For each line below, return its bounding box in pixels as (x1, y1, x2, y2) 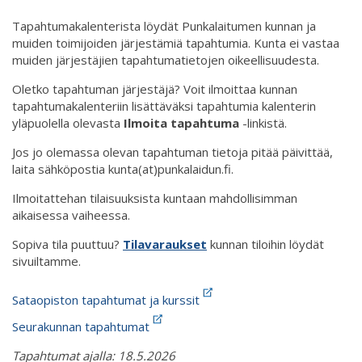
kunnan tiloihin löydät (207, 236, 324, 253)
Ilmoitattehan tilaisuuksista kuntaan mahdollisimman (12, 190, 297, 207)
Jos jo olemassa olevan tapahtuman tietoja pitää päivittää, (12, 144, 333, 161)
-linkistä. (239, 115, 287, 132)
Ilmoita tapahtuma (124, 115, 239, 132)
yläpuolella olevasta (12, 115, 124, 132)
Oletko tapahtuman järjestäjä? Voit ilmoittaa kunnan (12, 81, 297, 98)
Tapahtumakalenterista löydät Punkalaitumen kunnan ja (12, 18, 316, 35)
